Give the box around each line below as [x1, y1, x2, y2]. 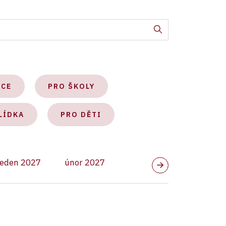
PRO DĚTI [61, 110, 101, 119]
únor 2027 [65, 157, 105, 168]
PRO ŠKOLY [48, 82, 95, 91]
